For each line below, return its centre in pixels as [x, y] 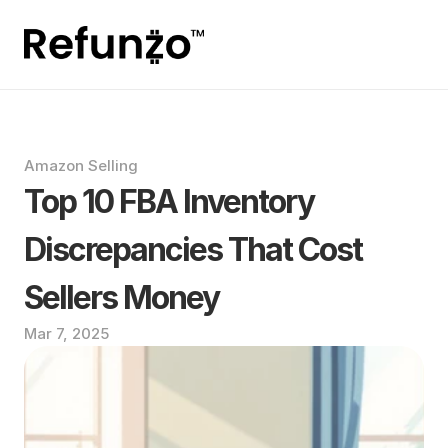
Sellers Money [121, 297]
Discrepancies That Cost [193, 249]
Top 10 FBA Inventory [169, 201]
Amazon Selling [81, 165]
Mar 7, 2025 [66, 333]
